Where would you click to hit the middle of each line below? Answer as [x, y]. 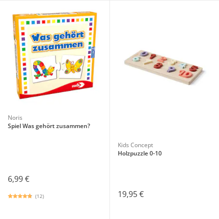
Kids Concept [135, 145]
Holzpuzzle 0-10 [140, 153]
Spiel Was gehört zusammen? [49, 126]
